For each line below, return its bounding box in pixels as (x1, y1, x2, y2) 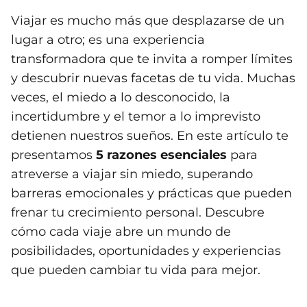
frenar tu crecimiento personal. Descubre (11, 205, 265, 221)
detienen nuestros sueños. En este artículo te (11, 128, 288, 144)
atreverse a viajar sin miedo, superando (11, 167, 253, 182)
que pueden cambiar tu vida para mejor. (11, 262, 260, 278)
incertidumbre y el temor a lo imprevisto (11, 109, 260, 125)
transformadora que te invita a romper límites (11, 51, 293, 67)
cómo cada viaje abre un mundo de (11, 224, 231, 240)
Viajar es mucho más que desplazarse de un (11, 13, 284, 29)
